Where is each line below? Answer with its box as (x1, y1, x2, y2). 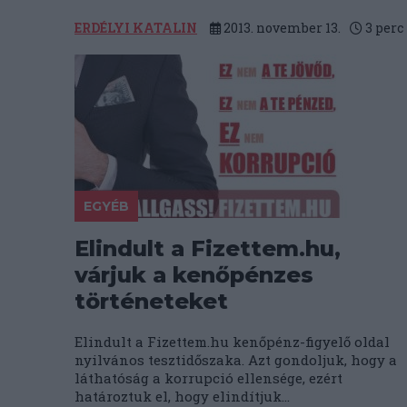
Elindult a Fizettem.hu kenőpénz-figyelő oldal (74, 333, 390, 351)
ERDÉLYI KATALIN (74, 19, 197, 36)
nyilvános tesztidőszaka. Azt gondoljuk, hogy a (74, 351, 397, 369)
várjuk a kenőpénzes (74, 262, 313, 288)
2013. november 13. (221, 19, 341, 36)
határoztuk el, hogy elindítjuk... (74, 387, 290, 405)
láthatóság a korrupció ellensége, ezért (74, 369, 342, 387)
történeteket (74, 288, 228, 314)
